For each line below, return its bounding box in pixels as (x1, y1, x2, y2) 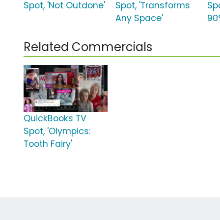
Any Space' (115, 12, 164, 25)
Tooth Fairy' (24, 138, 72, 150)
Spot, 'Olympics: (24, 125, 90, 137)
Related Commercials (24, 39, 152, 55)
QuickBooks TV (24, 112, 86, 125)
